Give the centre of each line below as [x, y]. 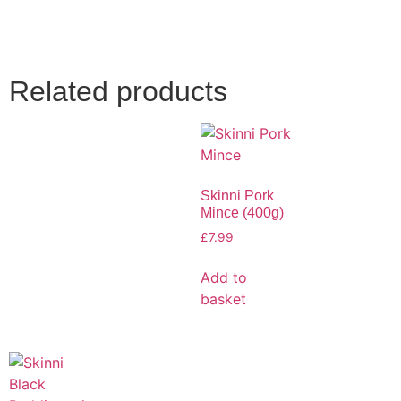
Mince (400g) [242, 212]
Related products [118, 91]
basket [223, 299]
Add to [224, 277]
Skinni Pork [237, 195]
